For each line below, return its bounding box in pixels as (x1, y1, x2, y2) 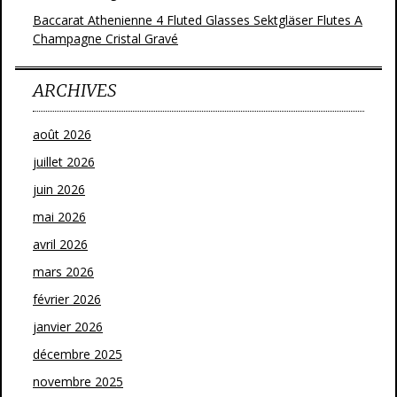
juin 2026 (33, 181, 85, 198)
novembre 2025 (33, 373, 123, 390)
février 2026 (33, 291, 101, 307)
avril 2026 (33, 236, 88, 253)
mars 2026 (33, 263, 94, 280)
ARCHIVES (33, 79, 116, 101)
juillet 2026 (33, 153, 95, 170)
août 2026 (33, 126, 91, 143)
